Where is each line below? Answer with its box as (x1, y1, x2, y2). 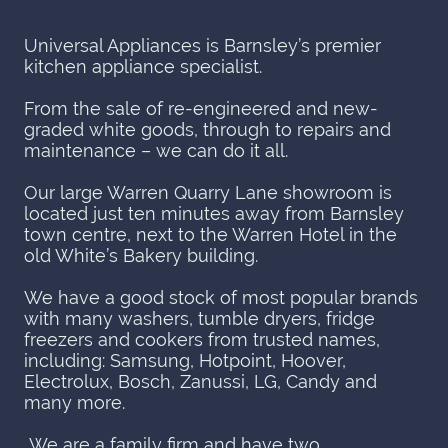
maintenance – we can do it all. (24, 140, 288, 162)
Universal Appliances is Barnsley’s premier (24, 35, 381, 57)
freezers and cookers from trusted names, (24, 329, 380, 351)
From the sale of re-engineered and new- (24, 98, 378, 120)
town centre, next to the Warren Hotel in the (24, 224, 397, 246)
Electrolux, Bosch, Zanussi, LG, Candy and (24, 371, 377, 393)
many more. (24, 392, 125, 414)
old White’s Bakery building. (24, 245, 258, 267)
